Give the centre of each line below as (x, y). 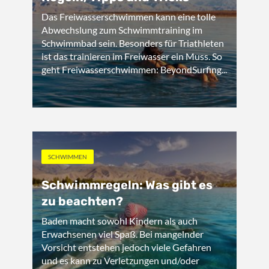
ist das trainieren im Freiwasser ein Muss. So (132, 56)
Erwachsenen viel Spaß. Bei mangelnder (122, 234)
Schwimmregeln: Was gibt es (127, 185)
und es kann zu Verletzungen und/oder (120, 260)
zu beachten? (82, 201)
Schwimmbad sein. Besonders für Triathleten (133, 43)
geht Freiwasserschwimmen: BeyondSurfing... (134, 69)
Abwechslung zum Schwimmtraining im (122, 30)
